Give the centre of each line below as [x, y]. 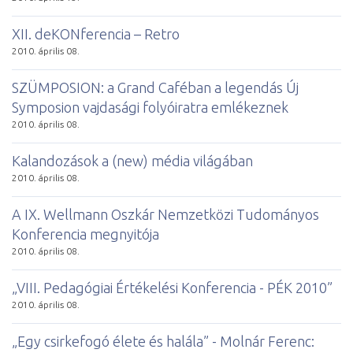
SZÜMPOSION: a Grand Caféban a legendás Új [155, 87]
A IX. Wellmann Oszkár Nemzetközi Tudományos [165, 214]
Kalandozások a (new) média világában [132, 160]
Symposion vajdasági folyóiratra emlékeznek [150, 107]
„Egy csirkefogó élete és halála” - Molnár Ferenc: [163, 341]
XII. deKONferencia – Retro [96, 33]
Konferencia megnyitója [85, 234]
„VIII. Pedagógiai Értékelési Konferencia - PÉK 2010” [172, 287]
